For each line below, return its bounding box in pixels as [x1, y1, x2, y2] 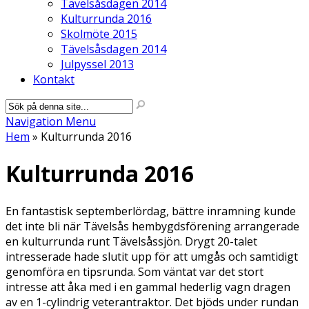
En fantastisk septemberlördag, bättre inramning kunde [6, 203, 296, 219]
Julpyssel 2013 [61, 57, 134, 72]
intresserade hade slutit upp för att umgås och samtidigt [6, 248, 298, 264]
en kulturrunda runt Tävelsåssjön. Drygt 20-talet [6, 233, 257, 249]
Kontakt [33, 72, 74, 87]
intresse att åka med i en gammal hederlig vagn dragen [6, 279, 290, 295]
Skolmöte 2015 [61, 26, 137, 41]
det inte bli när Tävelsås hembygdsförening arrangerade [6, 218, 299, 234]
